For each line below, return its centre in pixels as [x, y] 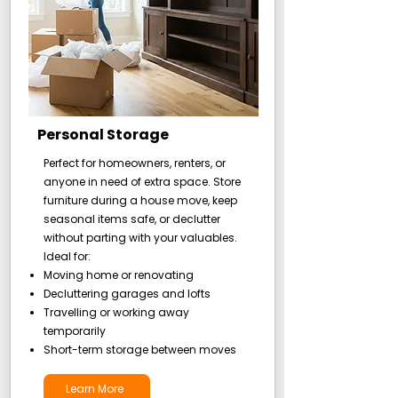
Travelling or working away [116, 312]
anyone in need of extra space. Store [142, 182]
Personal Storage [103, 135]
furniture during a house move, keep [140, 200]
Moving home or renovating [118, 275]
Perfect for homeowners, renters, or [134, 163]
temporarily [74, 331]
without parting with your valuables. [140, 238]
